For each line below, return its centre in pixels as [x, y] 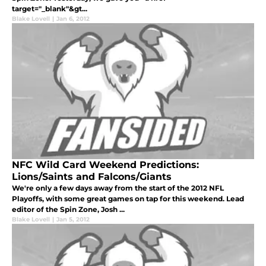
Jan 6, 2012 [73, 19]
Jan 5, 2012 [73, 220]
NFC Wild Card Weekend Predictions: [105, 165]
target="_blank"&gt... [50, 9]
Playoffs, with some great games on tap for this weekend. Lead [128, 199]
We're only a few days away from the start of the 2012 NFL [118, 188]
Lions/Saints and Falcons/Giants [92, 177]
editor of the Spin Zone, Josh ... [68, 210]
